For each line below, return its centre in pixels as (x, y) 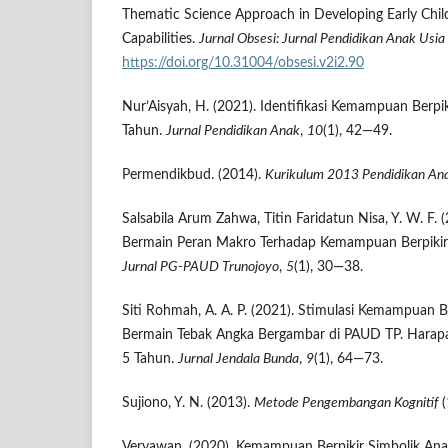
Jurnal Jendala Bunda (238, 359)
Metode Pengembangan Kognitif (346, 403)
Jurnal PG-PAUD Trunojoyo (200, 267)
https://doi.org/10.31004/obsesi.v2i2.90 (243, 63)
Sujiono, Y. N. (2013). (188, 403)
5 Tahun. (150, 359)
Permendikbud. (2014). (193, 175)
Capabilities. (160, 39)
